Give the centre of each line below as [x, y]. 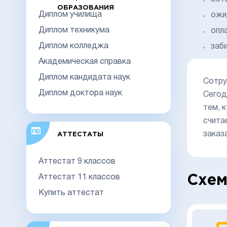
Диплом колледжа [73, 46]
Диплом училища [70, 14]
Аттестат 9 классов [77, 161]
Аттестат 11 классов [79, 177]
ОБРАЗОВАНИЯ [85, 8]
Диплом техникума [74, 30]
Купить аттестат [71, 193]
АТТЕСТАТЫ [80, 134]
